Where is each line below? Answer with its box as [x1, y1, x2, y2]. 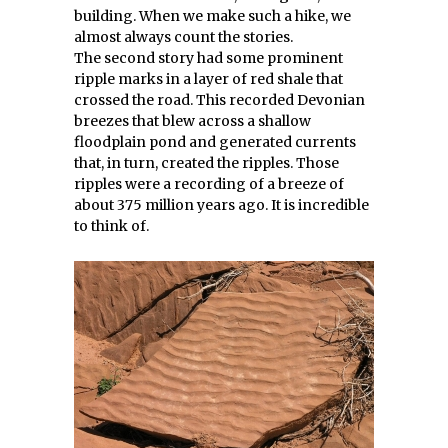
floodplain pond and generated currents [74, 133, 356, 151]
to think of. [74, 217, 149, 235]
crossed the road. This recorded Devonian [74, 91, 365, 109]
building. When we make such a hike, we [74, 7, 351, 25]
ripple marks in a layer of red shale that [74, 70, 343, 88]
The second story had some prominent [74, 49, 343, 67]
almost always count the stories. [74, 28, 293, 46]
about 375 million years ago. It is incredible [74, 196, 369, 214]
